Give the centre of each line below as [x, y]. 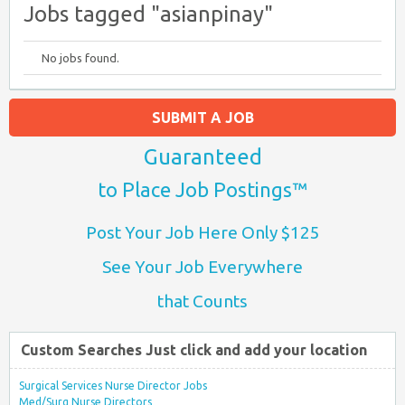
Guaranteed [202, 157]
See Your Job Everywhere [202, 267]
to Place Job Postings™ [202, 189]
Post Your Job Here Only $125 [202, 232]
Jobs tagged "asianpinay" [148, 14]
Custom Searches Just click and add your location [194, 350]
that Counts [202, 301]
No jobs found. [80, 58]
